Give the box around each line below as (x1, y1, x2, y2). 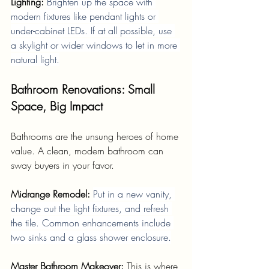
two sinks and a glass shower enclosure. (11, 231, 171, 244)
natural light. (11, 53, 59, 67)
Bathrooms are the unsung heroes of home (11, 130, 181, 144)
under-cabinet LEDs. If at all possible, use (11, 24, 175, 38)
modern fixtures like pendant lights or (11, 10, 159, 23)
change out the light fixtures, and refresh (11, 202, 172, 216)
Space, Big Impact (11, 98, 103, 115)
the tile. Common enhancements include (11, 216, 174, 230)
